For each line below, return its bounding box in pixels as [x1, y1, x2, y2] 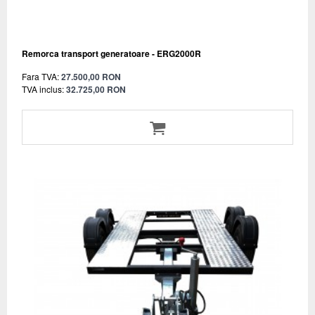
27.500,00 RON [61, 70, 121, 83]
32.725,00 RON [66, 82, 126, 96]
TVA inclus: [22, 82, 64, 95]
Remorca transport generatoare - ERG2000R [22, 46, 201, 60]
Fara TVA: [22, 70, 59, 82]
